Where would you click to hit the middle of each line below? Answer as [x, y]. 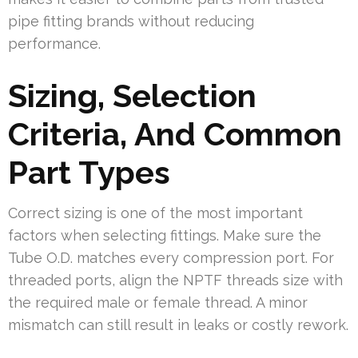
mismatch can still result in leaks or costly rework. [178, 324]
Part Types [89, 172]
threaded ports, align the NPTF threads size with [175, 280]
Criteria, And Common [175, 133]
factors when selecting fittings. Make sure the [165, 235]
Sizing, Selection [132, 95]
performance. [54, 43]
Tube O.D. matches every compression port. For [171, 257]
